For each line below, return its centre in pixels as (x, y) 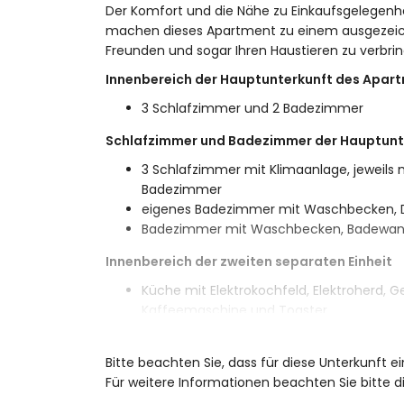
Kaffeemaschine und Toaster (234, 310)
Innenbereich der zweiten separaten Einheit (249, 262)
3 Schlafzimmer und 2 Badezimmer (252, 108)
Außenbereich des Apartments (208, 343)
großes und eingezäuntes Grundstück (261, 372)
